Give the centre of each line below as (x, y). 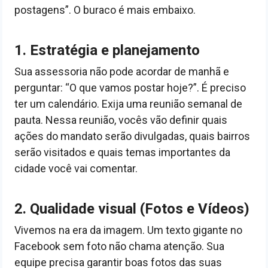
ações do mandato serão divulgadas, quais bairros (132, 136)
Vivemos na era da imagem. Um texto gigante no (128, 230)
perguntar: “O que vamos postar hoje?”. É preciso (130, 88)
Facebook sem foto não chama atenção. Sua (119, 246)
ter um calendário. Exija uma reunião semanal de (128, 104)
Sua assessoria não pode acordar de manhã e (122, 71)
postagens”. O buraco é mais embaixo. (105, 10)
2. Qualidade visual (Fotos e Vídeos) (132, 209)
